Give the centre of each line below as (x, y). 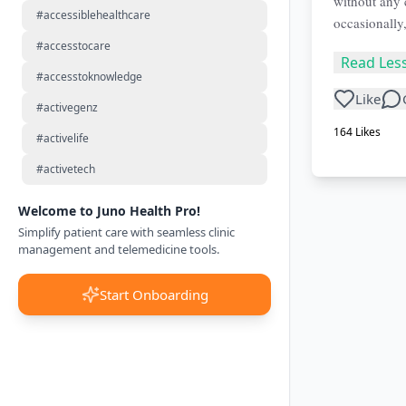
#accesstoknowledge (89, 77)
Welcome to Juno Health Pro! (109, 210)
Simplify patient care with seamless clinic (126, 232)
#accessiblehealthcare (93, 15)
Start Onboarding (154, 293)
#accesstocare (73, 46)
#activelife (63, 138)
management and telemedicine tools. (119, 249)
